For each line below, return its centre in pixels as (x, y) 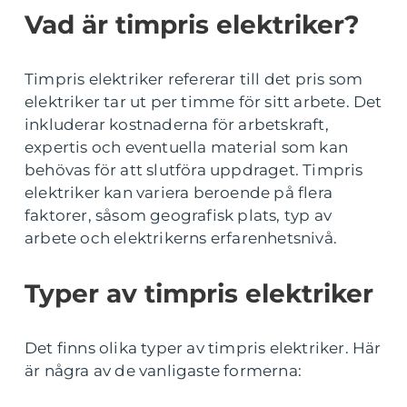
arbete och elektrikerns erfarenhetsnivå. (181, 238)
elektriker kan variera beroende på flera (179, 193)
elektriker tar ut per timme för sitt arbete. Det (203, 102)
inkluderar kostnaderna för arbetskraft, (177, 125)
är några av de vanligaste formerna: (163, 371)
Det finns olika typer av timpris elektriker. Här (203, 348)
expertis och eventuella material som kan (187, 148)
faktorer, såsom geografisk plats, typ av (179, 216)
